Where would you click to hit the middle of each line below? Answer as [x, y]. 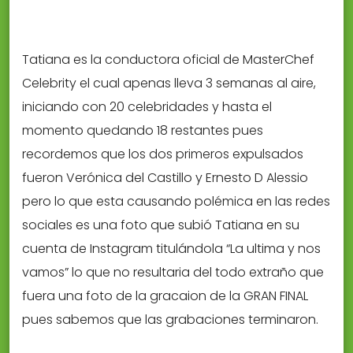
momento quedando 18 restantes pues [143, 130]
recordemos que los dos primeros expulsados [163, 154]
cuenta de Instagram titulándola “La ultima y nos [171, 248]
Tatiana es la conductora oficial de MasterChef [168, 59]
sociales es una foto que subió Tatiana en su [161, 225]
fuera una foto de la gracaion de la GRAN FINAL [165, 295]
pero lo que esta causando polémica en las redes [176, 201]
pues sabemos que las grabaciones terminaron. [170, 319]
